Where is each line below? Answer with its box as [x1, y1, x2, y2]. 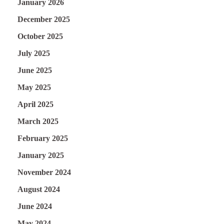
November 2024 [17, 167, 71, 176]
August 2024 [17, 184, 60, 193]
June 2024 [17, 201, 52, 210]
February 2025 [17, 133, 68, 142]
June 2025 [17, 65, 52, 74]
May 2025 [17, 82, 51, 91]
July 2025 [17, 48, 50, 57]
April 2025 [17, 99, 53, 108]
